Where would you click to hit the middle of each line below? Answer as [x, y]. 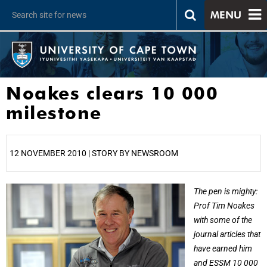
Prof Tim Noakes [224, 206]
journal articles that [227, 235]
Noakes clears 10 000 [112, 93]
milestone [54, 113]
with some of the [223, 220]
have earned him [223, 249]
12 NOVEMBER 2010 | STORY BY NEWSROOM [94, 153]
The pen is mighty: [226, 192]
